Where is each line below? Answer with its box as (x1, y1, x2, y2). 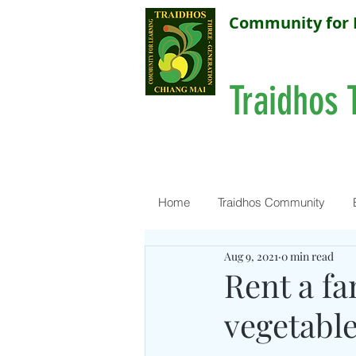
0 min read (281, 248, 334, 264)
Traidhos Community (218, 195, 325, 210)
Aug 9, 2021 (224, 248, 278, 264)
